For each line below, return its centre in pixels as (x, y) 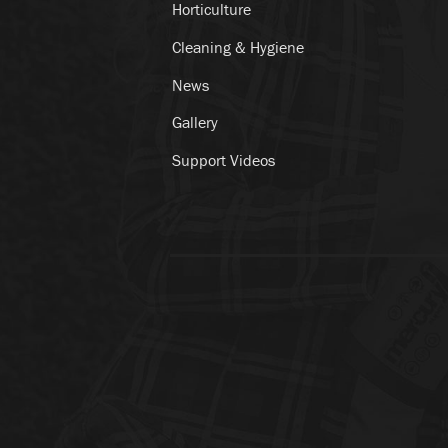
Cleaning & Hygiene (238, 46)
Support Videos (224, 160)
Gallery (195, 122)
